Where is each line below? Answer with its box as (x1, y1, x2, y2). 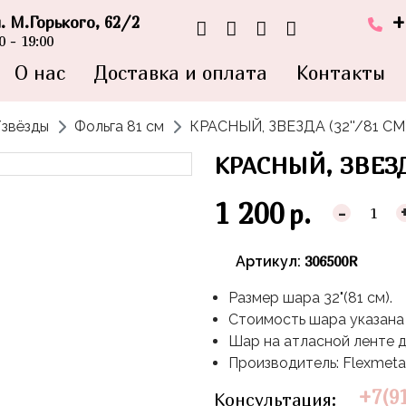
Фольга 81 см (74, 118, 164, 135)
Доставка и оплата (93, 62, 267, 84)
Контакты (295, 62, 385, 84)
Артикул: (236, 253, 304, 271)
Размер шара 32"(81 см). (228, 289, 392, 307)
